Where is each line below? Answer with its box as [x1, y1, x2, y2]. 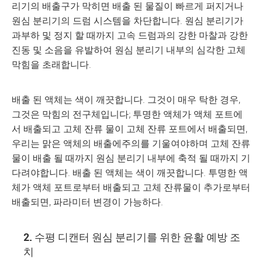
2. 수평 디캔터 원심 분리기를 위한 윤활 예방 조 [23, 230, 240, 243]
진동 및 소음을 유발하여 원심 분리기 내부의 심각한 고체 [12, 44, 246, 56]
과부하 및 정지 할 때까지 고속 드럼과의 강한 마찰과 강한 [12, 29, 248, 41]
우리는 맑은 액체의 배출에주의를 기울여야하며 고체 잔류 [12, 137, 250, 149]
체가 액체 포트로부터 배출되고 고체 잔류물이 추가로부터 [12, 181, 250, 193]
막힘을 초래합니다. [12, 58, 91, 70]
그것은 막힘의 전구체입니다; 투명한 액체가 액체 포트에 [12, 108, 243, 120]
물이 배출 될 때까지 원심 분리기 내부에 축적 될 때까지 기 [12, 152, 250, 164]
